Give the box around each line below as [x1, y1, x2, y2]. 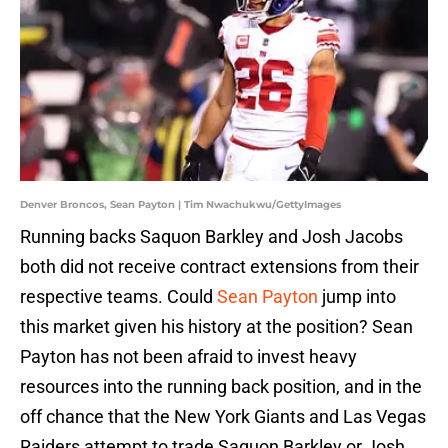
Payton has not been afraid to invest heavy [20, 346, 357, 368]
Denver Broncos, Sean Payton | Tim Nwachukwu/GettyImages [20, 198, 341, 212]
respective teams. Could [20, 286, 213, 308]
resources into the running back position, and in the [20, 376, 422, 398]
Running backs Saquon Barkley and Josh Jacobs [20, 226, 403, 248]
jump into [318, 286, 396, 308]
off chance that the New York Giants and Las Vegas [20, 406, 426, 428]
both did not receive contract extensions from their [20, 256, 419, 278]
